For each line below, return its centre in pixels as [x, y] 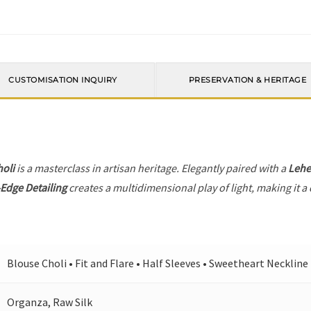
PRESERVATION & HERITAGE [247, 80]
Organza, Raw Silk [50, 302]
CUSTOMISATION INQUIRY [63, 80]
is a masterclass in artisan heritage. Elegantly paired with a [152, 168]
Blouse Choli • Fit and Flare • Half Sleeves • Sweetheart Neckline [158, 263]
